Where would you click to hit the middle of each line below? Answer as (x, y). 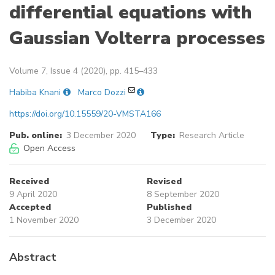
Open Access (49, 149)
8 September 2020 (183, 195)
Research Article (211, 136)
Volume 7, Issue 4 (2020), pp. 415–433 (83, 71)
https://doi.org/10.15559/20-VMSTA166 (85, 114)
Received (29, 182)
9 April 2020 (33, 195)
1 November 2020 (44, 220)
